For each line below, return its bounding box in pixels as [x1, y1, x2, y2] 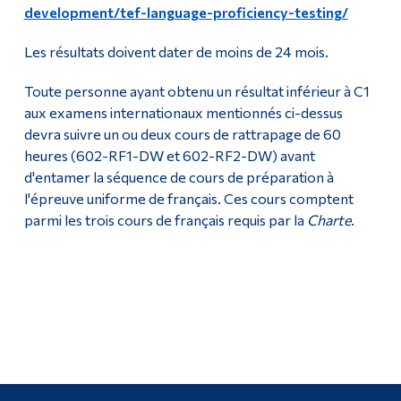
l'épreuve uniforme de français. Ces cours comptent [23, 189, 354, 207]
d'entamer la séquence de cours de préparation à [23, 167, 334, 185]
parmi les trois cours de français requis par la [23, 210, 307, 228]
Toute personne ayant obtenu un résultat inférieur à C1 [23, 81, 370, 99]
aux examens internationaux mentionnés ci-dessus [23, 103, 343, 121]
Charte [306, 210, 351, 228]
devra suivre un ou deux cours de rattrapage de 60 [23, 124, 341, 142]
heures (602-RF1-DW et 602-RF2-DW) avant [23, 146, 315, 164]
